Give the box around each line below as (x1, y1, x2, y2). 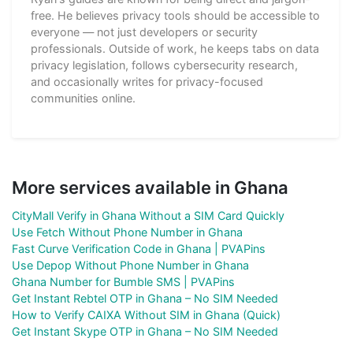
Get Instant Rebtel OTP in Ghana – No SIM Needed (12, 291, 278, 305)
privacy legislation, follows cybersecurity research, (31, 58, 298, 72)
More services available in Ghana (12, 176, 288, 198)
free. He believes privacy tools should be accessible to (31, 8, 320, 22)
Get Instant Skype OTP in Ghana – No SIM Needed (12, 324, 278, 338)
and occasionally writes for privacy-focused (31, 74, 263, 88)
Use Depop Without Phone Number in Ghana (12, 258, 249, 272)
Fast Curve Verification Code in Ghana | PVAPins (12, 241, 266, 255)
